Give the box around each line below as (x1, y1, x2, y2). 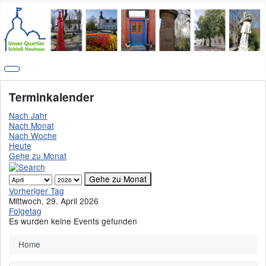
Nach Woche (8, 129, 57, 142)
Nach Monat (8, 119, 54, 132)
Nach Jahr (8, 109, 47, 122)
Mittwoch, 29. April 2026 (8, 195, 99, 207)
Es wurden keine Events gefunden (8, 215, 137, 227)
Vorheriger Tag (8, 185, 64, 197)
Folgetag (8, 205, 42, 217)
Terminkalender (8, 89, 94, 106)
